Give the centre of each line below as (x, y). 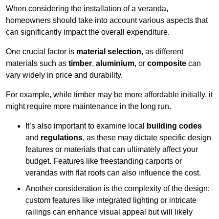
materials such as (37, 63)
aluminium (115, 63)
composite (167, 63)
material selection (109, 51)
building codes (174, 126)
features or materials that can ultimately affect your (112, 149)
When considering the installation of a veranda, (87, 8)
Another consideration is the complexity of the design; (118, 188)
